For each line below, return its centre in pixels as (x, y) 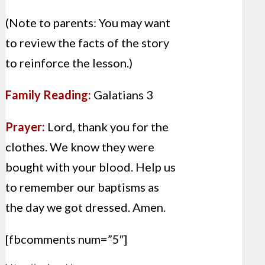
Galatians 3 (122, 95)
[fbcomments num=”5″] (66, 239)
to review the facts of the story (87, 43)
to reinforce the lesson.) (69, 63)
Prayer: (25, 127)
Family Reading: (48, 95)
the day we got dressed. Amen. (85, 207)
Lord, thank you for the (107, 127)
